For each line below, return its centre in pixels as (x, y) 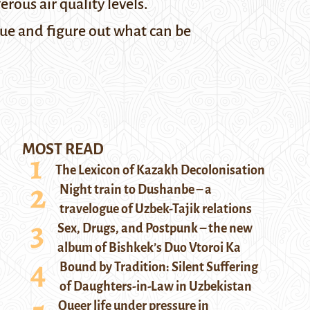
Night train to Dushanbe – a (136, 190)
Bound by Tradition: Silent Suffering (159, 267)
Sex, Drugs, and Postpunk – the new (155, 228)
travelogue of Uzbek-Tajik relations (156, 209)
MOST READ (63, 149)
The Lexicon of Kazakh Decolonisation (160, 170)
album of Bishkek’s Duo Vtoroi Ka (149, 248)
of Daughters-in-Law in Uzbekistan (156, 286)
